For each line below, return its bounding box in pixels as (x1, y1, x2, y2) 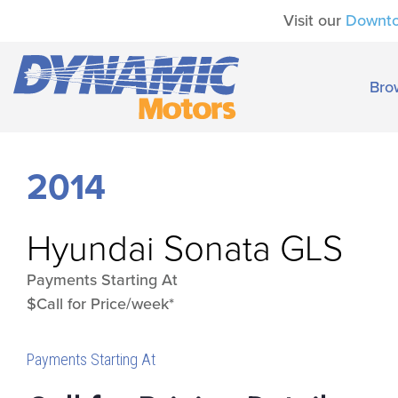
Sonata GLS (163, 227, 343, 270)
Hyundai (27, 227, 155, 270)
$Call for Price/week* (27, 293, 174, 314)
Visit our (283, 11, 346, 30)
